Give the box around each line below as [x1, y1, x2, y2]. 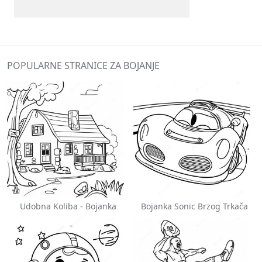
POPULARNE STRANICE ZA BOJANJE [7, 59, 160, 72]
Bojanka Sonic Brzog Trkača [140, 201, 248, 212]
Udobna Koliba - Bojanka [19, 201, 116, 212]
